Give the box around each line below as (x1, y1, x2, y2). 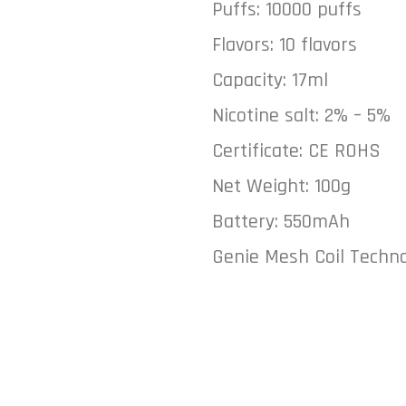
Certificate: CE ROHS (212, 139, 381, 164)
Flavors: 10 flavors (212, 33, 357, 58)
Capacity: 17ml (212, 68, 328, 93)
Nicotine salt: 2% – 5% (212, 103, 391, 129)
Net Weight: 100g (212, 174, 351, 199)
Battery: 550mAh (212, 209, 350, 235)
